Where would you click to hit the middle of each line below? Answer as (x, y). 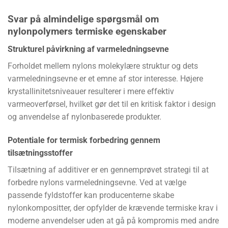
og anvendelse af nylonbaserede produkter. (84, 117)
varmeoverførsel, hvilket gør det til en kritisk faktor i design (112, 104)
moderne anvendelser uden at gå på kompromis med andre (113, 220)
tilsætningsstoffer (40, 153)
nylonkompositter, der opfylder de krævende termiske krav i (113, 208)
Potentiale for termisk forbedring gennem (84, 140)
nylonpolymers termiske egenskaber (87, 32)
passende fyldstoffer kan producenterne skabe (91, 195)
